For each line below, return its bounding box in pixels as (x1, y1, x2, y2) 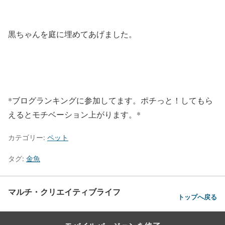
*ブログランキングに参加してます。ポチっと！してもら (8, 95, 213, 105)
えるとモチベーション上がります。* (8, 109, 141, 120)
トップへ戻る (178, 193, 217, 201)
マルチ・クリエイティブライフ (8, 186, 121, 197)
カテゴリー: (8, 133, 47, 142)
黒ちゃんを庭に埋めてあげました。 (8, 29, 137, 39)
